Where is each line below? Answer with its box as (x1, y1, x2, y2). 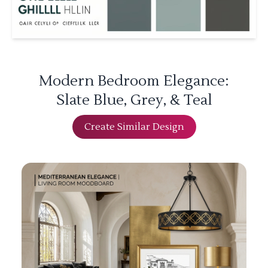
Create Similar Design (84, 121, 184, 133)
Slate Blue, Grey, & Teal (56, 91, 212, 109)
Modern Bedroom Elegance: (39, 72, 229, 90)
